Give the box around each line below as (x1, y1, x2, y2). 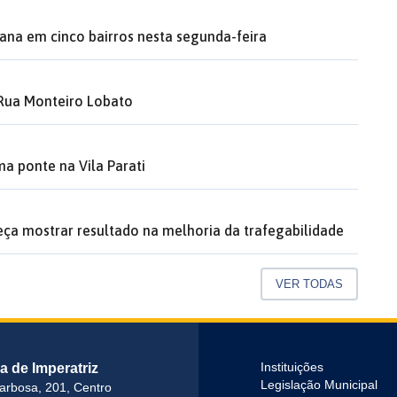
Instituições (261, 359, 323, 374)
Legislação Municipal (261, 377, 378, 392)
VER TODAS (276, 277, 343, 291)
